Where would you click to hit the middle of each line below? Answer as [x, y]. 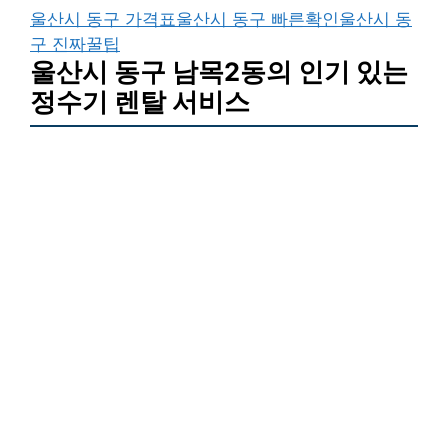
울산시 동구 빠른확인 [257, 18]
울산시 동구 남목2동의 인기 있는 [219, 71]
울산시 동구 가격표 [103, 18]
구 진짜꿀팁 [75, 43]
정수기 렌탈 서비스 [140, 101]
